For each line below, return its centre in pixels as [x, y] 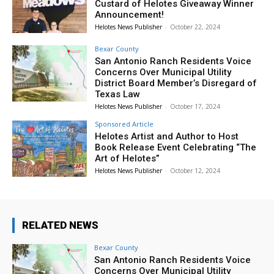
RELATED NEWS [60, 225]
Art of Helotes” [128, 159]
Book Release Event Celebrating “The [176, 148]
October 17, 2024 [195, 107]
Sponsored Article [124, 124]
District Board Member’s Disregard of [176, 83]
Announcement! [130, 15]
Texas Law [118, 94]
